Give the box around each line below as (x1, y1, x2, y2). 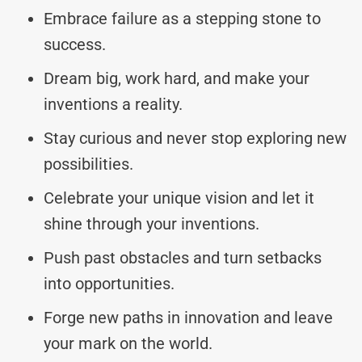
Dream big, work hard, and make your (44, 68, 309, 88)
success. (44, 34, 106, 54)
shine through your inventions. (44, 213, 259, 234)
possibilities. (44, 154, 133, 174)
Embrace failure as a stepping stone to (44, 8, 321, 28)
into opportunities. (44, 273, 175, 293)
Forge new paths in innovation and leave (44, 307, 333, 327)
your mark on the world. (44, 333, 213, 353)
